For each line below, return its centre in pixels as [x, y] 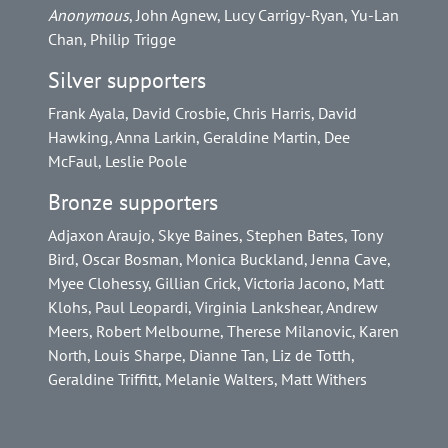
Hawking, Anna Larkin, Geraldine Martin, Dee [199, 137]
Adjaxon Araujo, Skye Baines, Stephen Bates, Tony [215, 235]
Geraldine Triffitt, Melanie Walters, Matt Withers [207, 379]
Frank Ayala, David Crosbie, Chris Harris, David [202, 113]
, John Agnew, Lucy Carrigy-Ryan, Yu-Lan [264, 15]
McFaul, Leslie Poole [117, 161]
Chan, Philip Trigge [112, 39]
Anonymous [88, 15]
